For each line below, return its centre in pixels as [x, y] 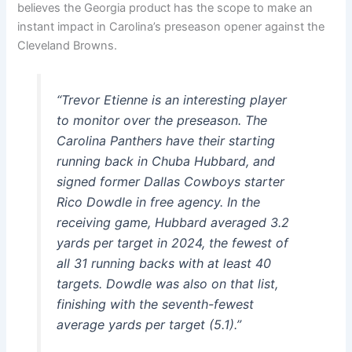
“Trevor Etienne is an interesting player [171, 100]
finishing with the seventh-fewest [155, 304]
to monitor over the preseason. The [161, 121]
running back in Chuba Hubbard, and [165, 161]
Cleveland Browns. [68, 46]
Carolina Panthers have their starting [165, 141]
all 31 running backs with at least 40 [163, 264]
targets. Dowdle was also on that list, [167, 284]
